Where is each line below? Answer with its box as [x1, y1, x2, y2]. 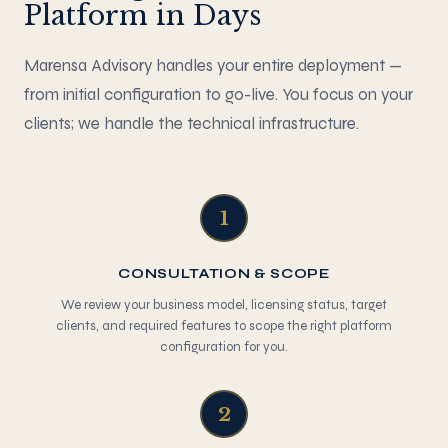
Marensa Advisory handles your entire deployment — [24, 55, 402, 76]
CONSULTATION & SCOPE [118, 265, 330, 282]
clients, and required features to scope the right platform [56, 318, 392, 334]
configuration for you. [160, 339, 288, 355]
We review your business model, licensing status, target [61, 297, 387, 313]
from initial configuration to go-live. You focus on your [24, 84, 413, 105]
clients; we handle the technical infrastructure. [24, 113, 359, 134]
